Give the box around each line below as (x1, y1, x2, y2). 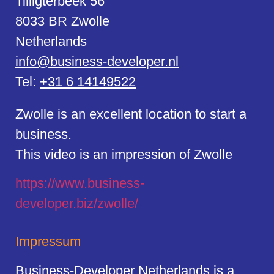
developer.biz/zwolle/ (15, 196, 138, 212)
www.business (55, 176, 140, 191)
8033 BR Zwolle (15, 13, 109, 29)
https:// (15, 176, 55, 191)
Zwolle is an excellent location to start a (15, 106, 246, 122)
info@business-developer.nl (15, 53, 179, 69)
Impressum (15, 233, 81, 249)
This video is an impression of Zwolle (15, 146, 232, 162)
